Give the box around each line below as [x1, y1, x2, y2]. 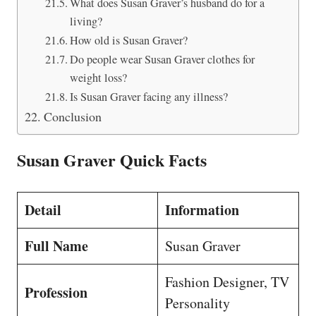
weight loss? [69, 69, 127, 85]
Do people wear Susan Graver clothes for [69, 51, 255, 67]
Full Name [25, 235, 88, 256]
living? [69, 13, 102, 29]
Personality [165, 293, 230, 312]
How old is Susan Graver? [69, 32, 188, 48]
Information [165, 199, 239, 220]
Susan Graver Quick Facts [17, 147, 207, 172]
